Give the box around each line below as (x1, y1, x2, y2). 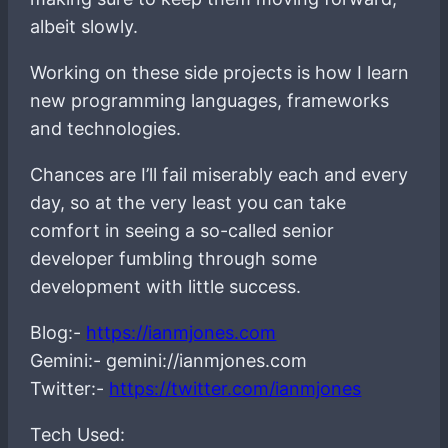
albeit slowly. (30, 15, 139, 37)
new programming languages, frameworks (30, 89, 390, 111)
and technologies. (30, 117, 182, 139)
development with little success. (30, 275, 302, 297)
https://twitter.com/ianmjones (109, 377, 362, 399)
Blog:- (30, 321, 87, 343)
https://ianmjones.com (86, 321, 277, 343)
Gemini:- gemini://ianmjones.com (30, 349, 308, 371)
